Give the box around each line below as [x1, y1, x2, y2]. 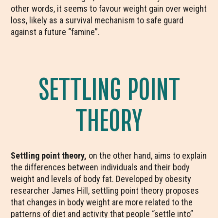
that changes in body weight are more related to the [11, 197, 193, 207]
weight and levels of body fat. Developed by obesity [11, 174, 192, 184]
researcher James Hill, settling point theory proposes [11, 185, 200, 196]
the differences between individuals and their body [11, 162, 190, 172]
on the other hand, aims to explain [87, 150, 207, 161]
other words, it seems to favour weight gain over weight [11, 3, 207, 14]
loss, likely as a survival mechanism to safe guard [11, 15, 184, 25]
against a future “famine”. [11, 27, 100, 37]
